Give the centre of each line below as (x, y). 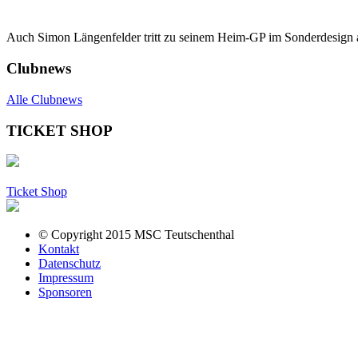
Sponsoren (65, 292)
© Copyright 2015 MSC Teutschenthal (136, 235)
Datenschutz (70, 264)
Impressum (66, 278)
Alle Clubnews (44, 99)
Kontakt (59, 249)
